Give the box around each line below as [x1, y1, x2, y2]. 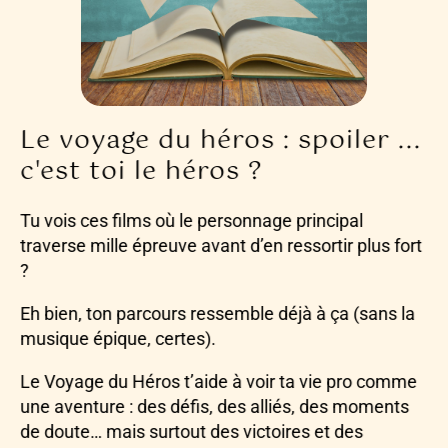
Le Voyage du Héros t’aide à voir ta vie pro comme [20, 371, 417, 393]
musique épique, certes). [20, 328, 216, 350]
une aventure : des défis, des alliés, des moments [20, 396, 409, 418]
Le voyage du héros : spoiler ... [20, 120, 421, 163]
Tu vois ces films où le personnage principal [20, 210, 363, 232]
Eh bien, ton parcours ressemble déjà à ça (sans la [20, 303, 415, 325]
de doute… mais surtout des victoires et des [20, 421, 363, 443]
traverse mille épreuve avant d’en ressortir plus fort [20, 235, 422, 257]
